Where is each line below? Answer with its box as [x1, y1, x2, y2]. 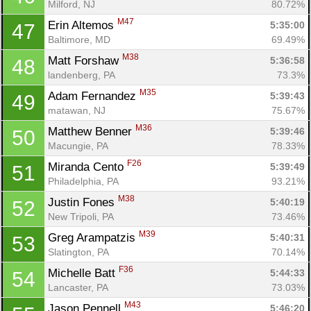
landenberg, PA [48, 69, 115, 81]
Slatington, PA [48, 246, 109, 258]
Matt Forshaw [48, 53, 122, 67]
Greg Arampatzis [48, 230, 139, 244]
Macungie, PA [48, 140, 108, 151]
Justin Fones [48, 195, 118, 209]
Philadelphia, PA [48, 175, 119, 187]
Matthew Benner [48, 124, 135, 138]
